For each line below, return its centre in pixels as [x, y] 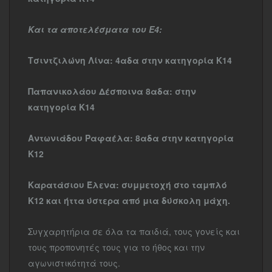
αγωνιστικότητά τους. [74, 263]
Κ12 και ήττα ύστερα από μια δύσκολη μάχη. [129, 200]
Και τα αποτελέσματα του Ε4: [95, 29]
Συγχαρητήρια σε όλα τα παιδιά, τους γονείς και [134, 231]
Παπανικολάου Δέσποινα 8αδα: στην [112, 91]
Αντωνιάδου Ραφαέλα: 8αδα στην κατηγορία [131, 138]
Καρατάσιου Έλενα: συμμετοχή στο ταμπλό [127, 185]
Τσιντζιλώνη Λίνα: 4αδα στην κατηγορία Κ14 [130, 60]
